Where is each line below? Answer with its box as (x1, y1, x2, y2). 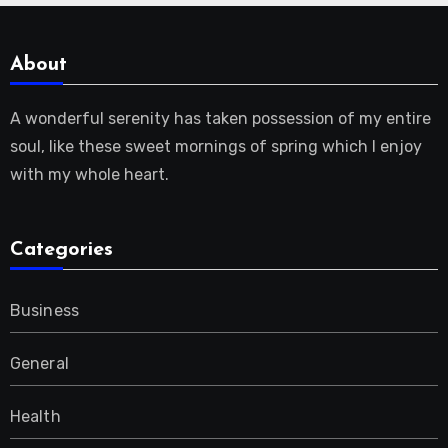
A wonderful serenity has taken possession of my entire (9, 108, 431, 128)
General (9, 354, 69, 374)
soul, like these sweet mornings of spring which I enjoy (9, 136, 422, 156)
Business (9, 301, 80, 321)
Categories (9, 240, 113, 261)
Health (9, 407, 61, 427)
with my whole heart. (9, 164, 169, 184)
